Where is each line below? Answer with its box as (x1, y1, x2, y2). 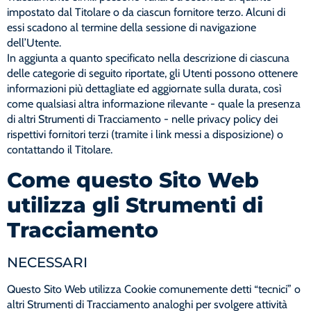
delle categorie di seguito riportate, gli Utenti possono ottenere (7, 67, 298, 81)
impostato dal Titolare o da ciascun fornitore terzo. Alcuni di (7, 6, 285, 19)
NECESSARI (7, 253, 87, 271)
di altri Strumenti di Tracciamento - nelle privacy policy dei (7, 112, 278, 126)
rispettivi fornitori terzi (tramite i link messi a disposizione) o (7, 128, 283, 142)
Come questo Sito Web (7, 167, 259, 193)
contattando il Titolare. (7, 143, 112, 157)
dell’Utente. (7, 36, 61, 50)
